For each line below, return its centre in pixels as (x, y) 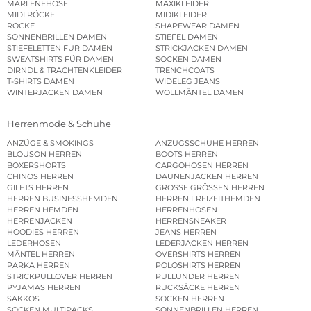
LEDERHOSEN (34, 243)
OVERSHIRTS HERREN (198, 254)
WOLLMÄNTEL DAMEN (200, 93)
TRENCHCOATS (185, 70)
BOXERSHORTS (36, 165)
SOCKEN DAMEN (188, 59)
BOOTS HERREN (187, 154)
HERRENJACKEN (40, 220)
